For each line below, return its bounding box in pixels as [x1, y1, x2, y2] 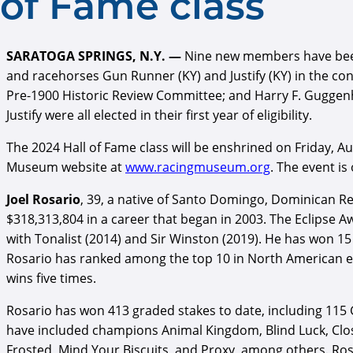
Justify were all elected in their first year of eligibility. [6, 106, 312, 124]
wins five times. [6, 269, 96, 287]
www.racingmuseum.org [125, 158, 270, 176]
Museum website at [6, 158, 125, 176]
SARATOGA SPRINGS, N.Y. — [6, 46, 181, 65]
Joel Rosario [6, 190, 80, 208]
